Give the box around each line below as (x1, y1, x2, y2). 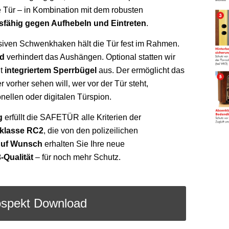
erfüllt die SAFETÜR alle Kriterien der (3, 112, 142, 122)
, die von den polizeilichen (43, 126, 139, 135)
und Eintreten (94, 19, 147, 28)
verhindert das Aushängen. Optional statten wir (5, 52, 176, 61)
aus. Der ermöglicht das (97, 65, 185, 75)
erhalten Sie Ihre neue (42, 139, 125, 148)
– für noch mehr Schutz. (33, 152, 121, 162)
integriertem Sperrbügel (5, 65, 97, 75)
